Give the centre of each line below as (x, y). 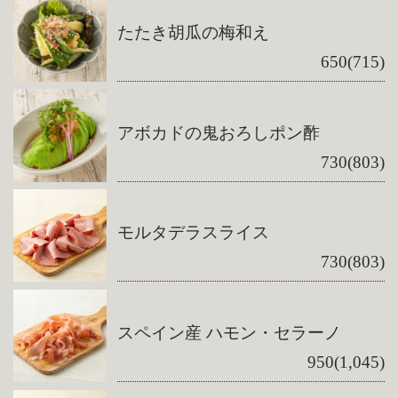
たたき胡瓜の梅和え (194, 32)
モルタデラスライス (194, 233)
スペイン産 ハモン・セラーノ (230, 333)
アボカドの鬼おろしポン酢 (219, 132)
